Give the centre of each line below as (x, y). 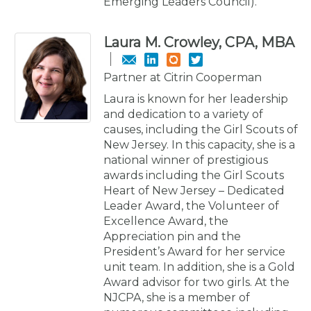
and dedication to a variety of (183, 114)
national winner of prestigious (186, 160)
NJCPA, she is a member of (177, 297)
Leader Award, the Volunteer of (191, 205)
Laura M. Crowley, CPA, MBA (199, 42)
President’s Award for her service (194, 251)
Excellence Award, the (166, 221)
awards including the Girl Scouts (194, 175)
